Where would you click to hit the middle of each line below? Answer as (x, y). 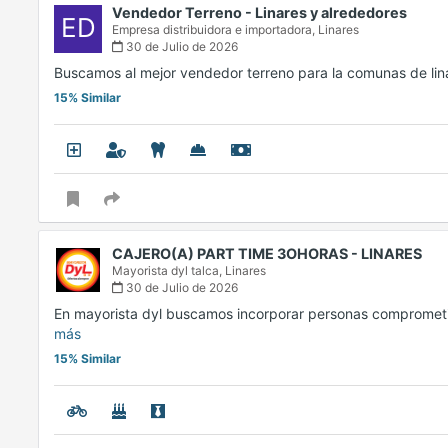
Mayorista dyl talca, (168, 271)
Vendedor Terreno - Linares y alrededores (259, 13)
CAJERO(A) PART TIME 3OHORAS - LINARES (267, 254)
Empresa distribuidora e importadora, (215, 30)
